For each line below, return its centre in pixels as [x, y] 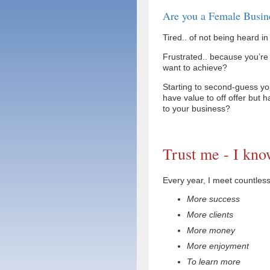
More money [211, 230]
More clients [210, 214]
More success [213, 199]
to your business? [196, 108]
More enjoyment [218, 246]
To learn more [214, 261]
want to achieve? [195, 67]
